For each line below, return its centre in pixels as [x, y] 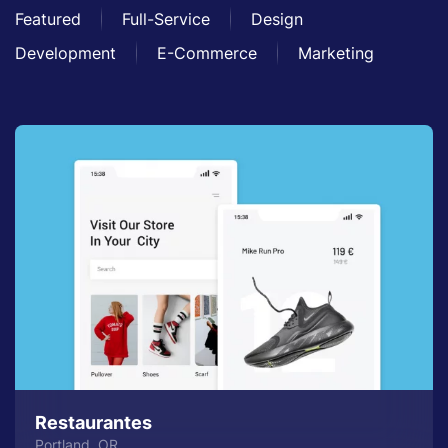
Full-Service [166, 19]
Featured [48, 19]
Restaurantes [93, 422]
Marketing [336, 53]
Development [65, 53]
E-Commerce [207, 53]
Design [277, 19]
